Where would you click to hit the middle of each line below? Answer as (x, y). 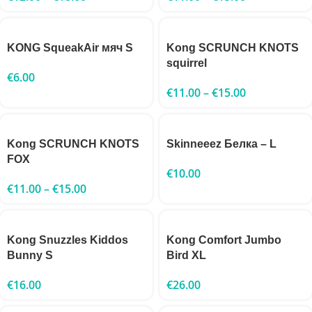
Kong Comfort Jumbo (224, 240)
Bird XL (186, 255)
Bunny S (30, 255)
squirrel (187, 63)
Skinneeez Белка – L (221, 144)
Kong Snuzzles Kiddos (68, 240)
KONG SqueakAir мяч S (70, 48)
